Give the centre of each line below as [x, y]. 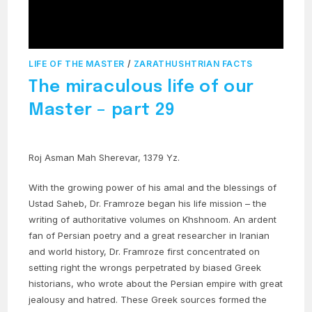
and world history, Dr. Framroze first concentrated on [145, 252]
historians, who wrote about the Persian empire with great [156, 284]
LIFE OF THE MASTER [77, 64]
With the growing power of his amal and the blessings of [153, 188]
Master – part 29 [102, 111]
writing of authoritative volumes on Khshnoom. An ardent [153, 220]
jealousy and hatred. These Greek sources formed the [148, 300]
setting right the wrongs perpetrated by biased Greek [145, 268]
